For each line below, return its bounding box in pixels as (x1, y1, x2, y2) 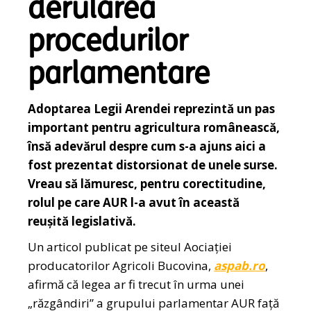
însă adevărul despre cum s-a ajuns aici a (28, 138, 267, 155)
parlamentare (28, 61, 210, 92)
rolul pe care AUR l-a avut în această (28, 194, 240, 211)
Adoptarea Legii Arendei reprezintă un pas (28, 101, 276, 117)
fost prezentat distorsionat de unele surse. (28, 157, 278, 174)
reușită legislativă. (28, 213, 137, 230)
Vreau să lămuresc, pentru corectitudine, (28, 176, 267, 192)
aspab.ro (214, 258, 266, 274)
